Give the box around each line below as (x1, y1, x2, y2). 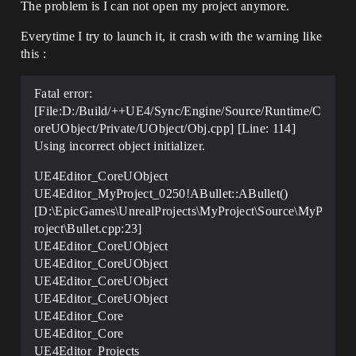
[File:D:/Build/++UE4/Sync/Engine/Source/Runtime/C (34, 104, 322, 118)
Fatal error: (34, 87, 92, 100)
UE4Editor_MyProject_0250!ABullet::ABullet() (34, 187, 288, 200)
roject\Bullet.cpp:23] (34, 222, 142, 235)
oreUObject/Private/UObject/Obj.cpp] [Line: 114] (34, 122, 296, 135)
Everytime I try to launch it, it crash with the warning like (21, 29, 323, 43)
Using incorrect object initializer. (34, 139, 206, 153)
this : (21, 47, 46, 60)
